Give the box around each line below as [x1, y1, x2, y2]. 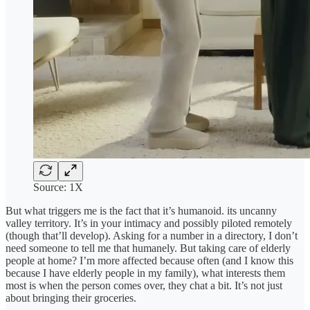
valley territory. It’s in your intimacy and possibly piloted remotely [6, 217, 292, 229]
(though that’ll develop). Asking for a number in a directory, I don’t [6, 229, 298, 241]
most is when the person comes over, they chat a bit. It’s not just [6, 279, 282, 291]
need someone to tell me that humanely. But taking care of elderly [6, 241, 291, 254]
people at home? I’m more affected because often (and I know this [6, 254, 293, 266]
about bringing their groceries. [6, 291, 136, 304]
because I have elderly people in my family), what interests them [6, 266, 285, 279]
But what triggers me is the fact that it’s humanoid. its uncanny [6, 204, 277, 217]
